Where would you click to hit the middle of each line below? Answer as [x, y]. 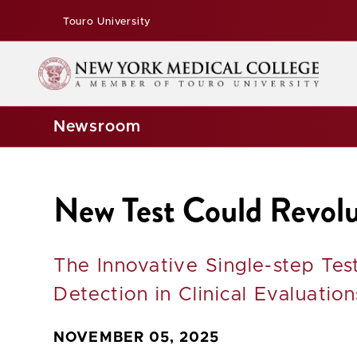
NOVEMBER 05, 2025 [137, 337]
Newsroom [98, 127]
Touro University [105, 22]
